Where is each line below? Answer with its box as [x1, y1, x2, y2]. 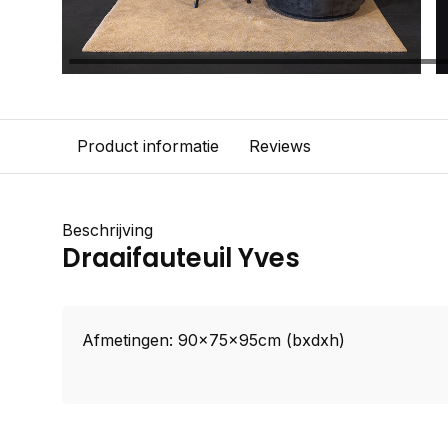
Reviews [249, 136, 311, 156]
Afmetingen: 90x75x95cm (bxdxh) [82, 330, 345, 350]
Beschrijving [62, 220, 153, 240]
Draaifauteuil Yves [62, 240, 300, 276]
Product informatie [77, 136, 219, 156]
